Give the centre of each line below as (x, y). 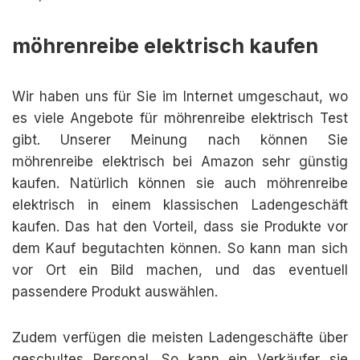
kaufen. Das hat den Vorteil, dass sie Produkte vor (180, 227)
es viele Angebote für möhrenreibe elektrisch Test (180, 118)
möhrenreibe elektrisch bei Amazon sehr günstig (180, 162)
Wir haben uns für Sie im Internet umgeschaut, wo (180, 96)
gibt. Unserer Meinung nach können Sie (180, 140)
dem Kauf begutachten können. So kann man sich (180, 248)
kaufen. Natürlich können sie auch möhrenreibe (180, 183)
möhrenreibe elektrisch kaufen (165, 46)
